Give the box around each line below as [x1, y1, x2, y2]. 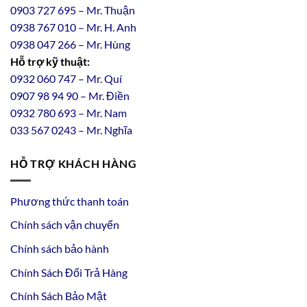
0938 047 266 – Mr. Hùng [10, 38, 130, 51]
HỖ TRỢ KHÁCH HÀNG [10, 157, 137, 171]
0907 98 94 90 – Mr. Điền [10, 89, 130, 103]
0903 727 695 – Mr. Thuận [10, 3, 135, 17]
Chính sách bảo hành [10, 241, 109, 255]
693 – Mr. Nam [56, 106, 127, 120]
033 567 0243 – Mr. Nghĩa [10, 123, 132, 137]
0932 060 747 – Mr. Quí [10, 72, 122, 86]
